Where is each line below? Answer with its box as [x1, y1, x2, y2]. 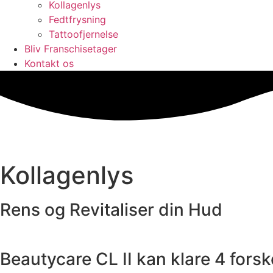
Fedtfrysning [49, 13, 106, 26]
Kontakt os [24, 57, 74, 69]
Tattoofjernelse [49, 28, 118, 40]
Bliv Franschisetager [24, 43, 117, 55]
